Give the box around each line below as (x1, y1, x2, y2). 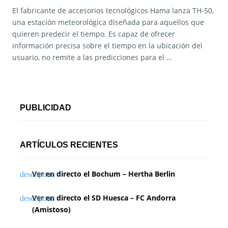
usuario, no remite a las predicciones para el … (12, 52, 172, 62)
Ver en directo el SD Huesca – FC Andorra (32, 192, 176, 203)
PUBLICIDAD (20, 103, 71, 112)
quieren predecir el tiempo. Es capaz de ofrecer (12, 28, 175, 39)
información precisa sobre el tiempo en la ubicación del (12, 40, 203, 50)
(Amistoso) (32, 204, 71, 214)
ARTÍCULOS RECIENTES (20, 140, 118, 149)
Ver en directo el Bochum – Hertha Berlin (32, 168, 175, 179)
